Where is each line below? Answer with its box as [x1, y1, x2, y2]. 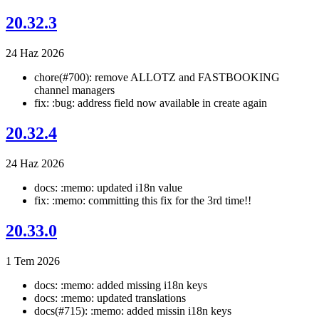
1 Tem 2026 [6, 254, 60, 267]
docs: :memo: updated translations [34, 291, 186, 304]
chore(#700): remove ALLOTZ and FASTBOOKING [34, 70, 280, 83]
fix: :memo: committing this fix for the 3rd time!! [34, 194, 251, 206]
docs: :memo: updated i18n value [34, 181, 182, 194]
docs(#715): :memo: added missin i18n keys [34, 304, 231, 317]
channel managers [34, 83, 115, 96]
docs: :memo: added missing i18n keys [34, 278, 207, 291]
